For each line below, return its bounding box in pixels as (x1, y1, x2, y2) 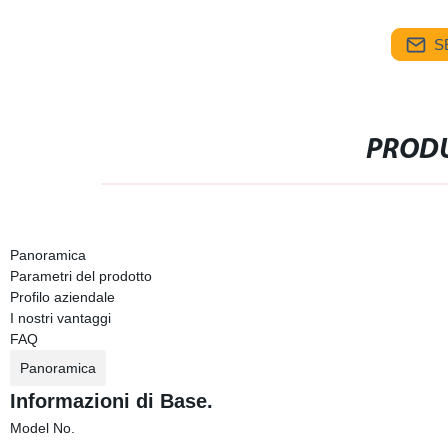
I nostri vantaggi (9, 310, 111, 326)
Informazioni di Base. (9, 390, 213, 412)
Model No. (9, 420, 75, 436)
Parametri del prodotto (9, 268, 152, 284)
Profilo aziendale (9, 289, 115, 305)
